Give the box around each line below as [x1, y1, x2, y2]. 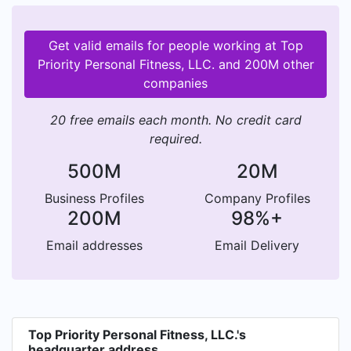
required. [149, 131, 202, 147]
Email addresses [45, 237, 143, 253]
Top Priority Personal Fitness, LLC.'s [28, 327, 246, 342]
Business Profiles [44, 190, 144, 206]
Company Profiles [204, 190, 310, 206]
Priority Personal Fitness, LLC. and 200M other [37, 56, 314, 72]
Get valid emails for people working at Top [48, 38, 303, 53]
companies [143, 75, 208, 91]
